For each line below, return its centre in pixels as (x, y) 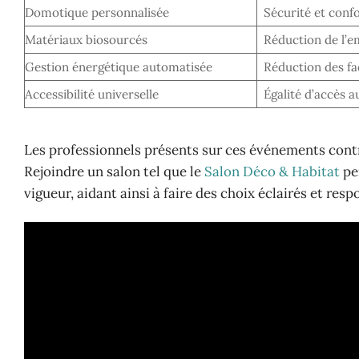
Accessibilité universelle (92, 95)
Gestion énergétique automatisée (119, 67)
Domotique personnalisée (97, 13)
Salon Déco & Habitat (272, 172)
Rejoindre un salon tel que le (114, 172)
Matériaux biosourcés (86, 40)
